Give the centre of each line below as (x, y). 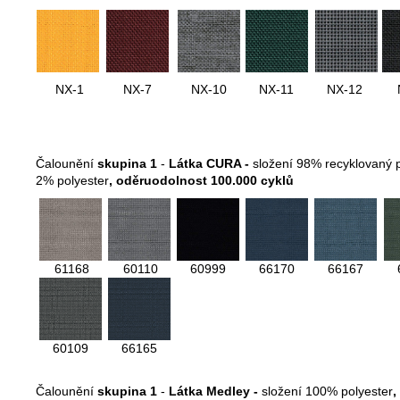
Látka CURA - (211, 164)
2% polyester (72, 181)
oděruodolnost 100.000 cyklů (203, 181)
